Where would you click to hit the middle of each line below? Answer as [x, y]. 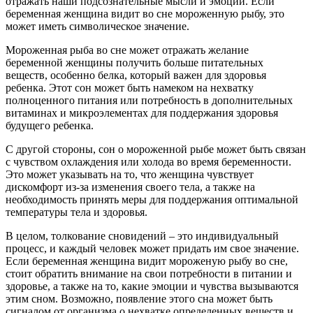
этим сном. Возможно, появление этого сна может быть [139, 298]
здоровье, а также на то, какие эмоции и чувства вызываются [152, 286]
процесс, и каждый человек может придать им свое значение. [152, 248]
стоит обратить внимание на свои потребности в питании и [149, 273]
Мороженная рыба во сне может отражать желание [127, 50]
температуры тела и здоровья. [77, 212]
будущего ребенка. [50, 125]
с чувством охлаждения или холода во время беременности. [148, 161]
